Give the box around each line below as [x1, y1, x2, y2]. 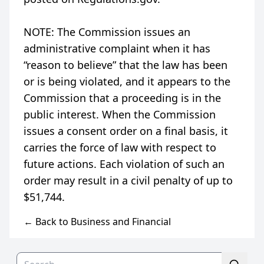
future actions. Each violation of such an [24, 157, 225, 171]
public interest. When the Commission [24, 107, 216, 121]
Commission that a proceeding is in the [24, 91, 221, 105]
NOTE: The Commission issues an [24, 25, 190, 39]
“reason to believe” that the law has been [24, 58, 227, 72]
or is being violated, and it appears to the [24, 74, 230, 88]
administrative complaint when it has [24, 41, 210, 55]
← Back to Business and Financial [24, 215, 171, 228]
